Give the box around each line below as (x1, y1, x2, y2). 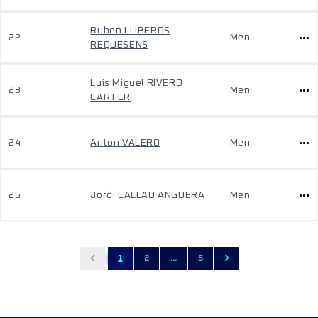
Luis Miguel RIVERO (90, 78, 183, 88)
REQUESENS (90, 40, 148, 50)
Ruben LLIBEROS (90, 26, 170, 35)
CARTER (90, 92, 131, 102)
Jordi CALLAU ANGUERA (90, 190, 205, 200)
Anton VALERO (90, 138, 160, 148)
